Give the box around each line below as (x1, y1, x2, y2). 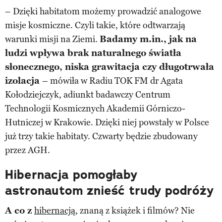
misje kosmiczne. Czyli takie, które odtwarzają (5, 19, 185, 31)
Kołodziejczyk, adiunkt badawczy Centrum (5, 89, 170, 100)
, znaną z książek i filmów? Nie (75, 205, 195, 216)
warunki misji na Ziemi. (5, 33, 100, 45)
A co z (5, 205, 34, 216)
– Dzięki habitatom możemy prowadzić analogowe (5, 5, 201, 17)
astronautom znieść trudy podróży (5, 182, 214, 199)
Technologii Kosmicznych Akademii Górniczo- (5, 103, 185, 114)
